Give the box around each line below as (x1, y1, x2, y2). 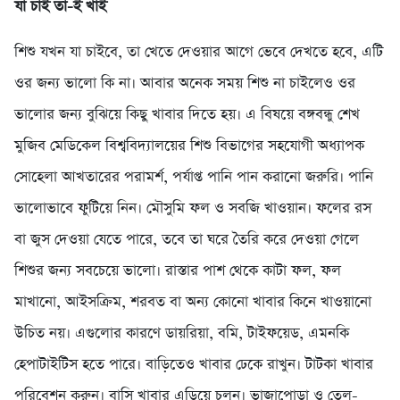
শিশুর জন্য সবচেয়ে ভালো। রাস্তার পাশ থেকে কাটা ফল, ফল (14, 261, 341, 282)
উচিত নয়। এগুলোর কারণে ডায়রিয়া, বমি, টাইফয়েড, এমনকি (14, 323, 349, 345)
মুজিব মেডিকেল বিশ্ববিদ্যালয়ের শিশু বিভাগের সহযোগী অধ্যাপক (14, 136, 364, 157)
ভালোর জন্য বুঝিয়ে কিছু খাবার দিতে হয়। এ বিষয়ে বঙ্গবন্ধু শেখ (14, 104, 360, 126)
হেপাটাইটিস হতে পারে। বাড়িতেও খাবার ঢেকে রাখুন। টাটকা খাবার (14, 354, 373, 376)
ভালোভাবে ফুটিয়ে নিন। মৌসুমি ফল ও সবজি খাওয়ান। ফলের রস (14, 198, 371, 220)
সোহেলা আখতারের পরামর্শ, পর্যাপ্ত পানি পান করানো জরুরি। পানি (14, 167, 373, 188)
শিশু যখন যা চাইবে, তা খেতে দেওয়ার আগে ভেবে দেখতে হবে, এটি (14, 42, 383, 63)
